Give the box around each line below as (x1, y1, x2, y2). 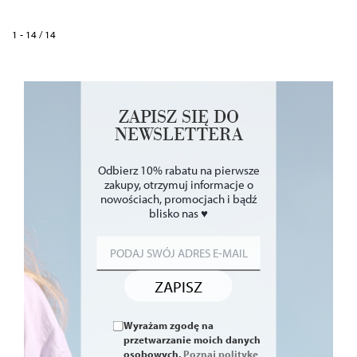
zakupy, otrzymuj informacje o (104, 176, 253, 192)
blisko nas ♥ (149, 205, 208, 221)
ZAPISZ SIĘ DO (118, 105, 239, 128)
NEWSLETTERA (114, 123, 243, 146)
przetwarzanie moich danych (123, 332, 261, 346)
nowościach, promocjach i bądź (100, 190, 257, 206)
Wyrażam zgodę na (123, 318, 214, 331)
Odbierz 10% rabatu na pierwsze (97, 162, 260, 178)
